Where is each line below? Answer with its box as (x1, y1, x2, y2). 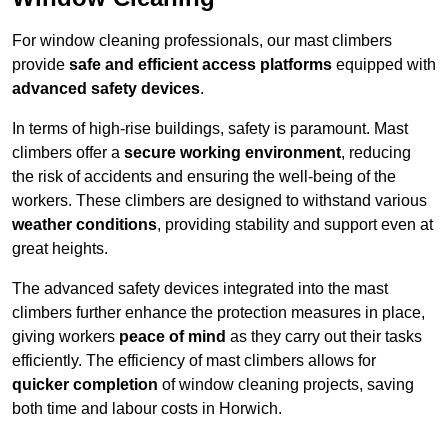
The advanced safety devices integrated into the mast (12, 280, 388, 298)
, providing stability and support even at (157, 216, 433, 234)
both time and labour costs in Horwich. (12, 400, 282, 418)
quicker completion (12, 376, 158, 394)
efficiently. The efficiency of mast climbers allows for (12, 352, 376, 370)
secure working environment (124, 144, 341, 162)
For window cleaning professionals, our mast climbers (12, 32, 392, 50)
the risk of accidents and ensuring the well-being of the (12, 168, 396, 186)
